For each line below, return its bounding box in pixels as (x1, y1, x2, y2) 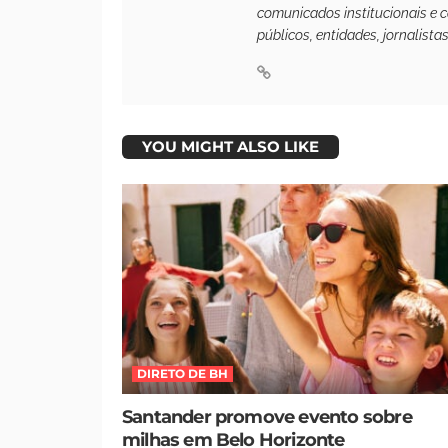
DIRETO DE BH (137, 366, 228, 382)
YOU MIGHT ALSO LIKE (142, 136, 319, 156)
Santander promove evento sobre (122, 406, 412, 429)
